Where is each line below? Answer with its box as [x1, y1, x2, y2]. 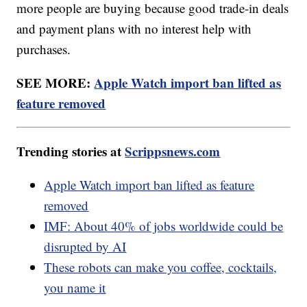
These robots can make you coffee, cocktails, [44, 258, 278, 276]
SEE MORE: [16, 73, 95, 93]
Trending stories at [16, 142, 125, 161]
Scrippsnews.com [125, 142, 221, 161]
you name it [44, 279, 106, 297]
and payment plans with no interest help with [16, 20, 252, 38]
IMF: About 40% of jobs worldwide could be [44, 217, 284, 235]
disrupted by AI [44, 238, 127, 256]
